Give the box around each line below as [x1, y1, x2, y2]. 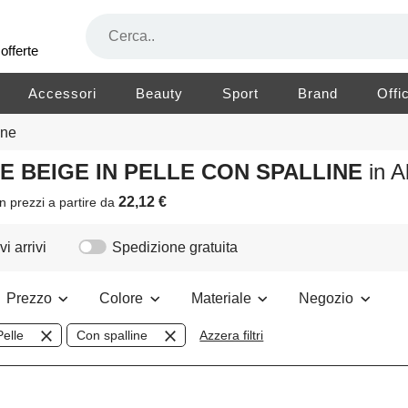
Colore [99, 291, 147, 307]
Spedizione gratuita [112, 240, 239, 256]
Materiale [191, 291, 254, 307]
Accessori [28, 86, 97, 101]
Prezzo [6, 291, 55, 307]
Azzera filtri [199, 328, 264, 343]
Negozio [299, 291, 357, 307]
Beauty [136, 86, 184, 101]
